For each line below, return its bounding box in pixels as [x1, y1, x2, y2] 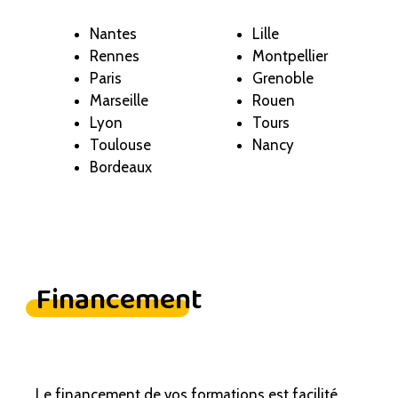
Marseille [90, 92, 148, 110]
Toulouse [90, 136, 151, 155]
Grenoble [251, 69, 314, 88]
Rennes [90, 47, 139, 66]
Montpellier [251, 47, 328, 66]
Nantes [90, 25, 137, 44]
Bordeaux [90, 158, 152, 177]
